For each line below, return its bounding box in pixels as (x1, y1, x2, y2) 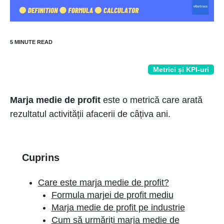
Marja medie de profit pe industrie (51, 202, 185, 212)
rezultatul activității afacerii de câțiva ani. (10, 109, 170, 119)
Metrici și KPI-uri (153, 65, 209, 73)
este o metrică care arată (100, 95, 202, 105)
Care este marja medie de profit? (37, 177, 169, 187)
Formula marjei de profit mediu (51, 190, 173, 200)
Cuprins (22, 152, 59, 163)
